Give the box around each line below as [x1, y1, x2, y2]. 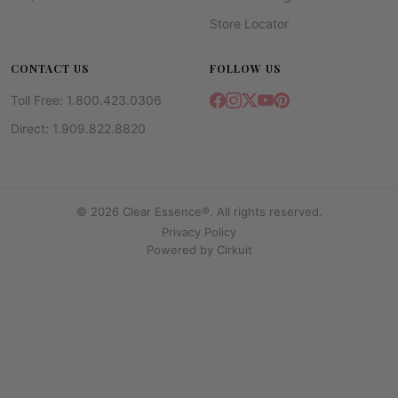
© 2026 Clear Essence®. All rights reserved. [76, 203, 322, 219]
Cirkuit [216, 242, 252, 257]
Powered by [146, 242, 217, 257]
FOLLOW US [210, 60, 281, 76]
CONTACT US [11, 60, 89, 76]
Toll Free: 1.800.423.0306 [11, 92, 162, 107]
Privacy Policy [162, 224, 236, 239]
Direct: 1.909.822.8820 [11, 120, 146, 136]
